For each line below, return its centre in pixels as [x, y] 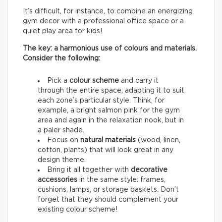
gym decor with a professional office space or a [103, 22]
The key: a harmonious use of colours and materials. [110, 49]
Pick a [58, 81]
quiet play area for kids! [62, 31]
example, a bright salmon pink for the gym [109, 111]
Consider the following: [62, 59]
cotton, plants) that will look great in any [106, 150]
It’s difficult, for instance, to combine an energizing [108, 12]
